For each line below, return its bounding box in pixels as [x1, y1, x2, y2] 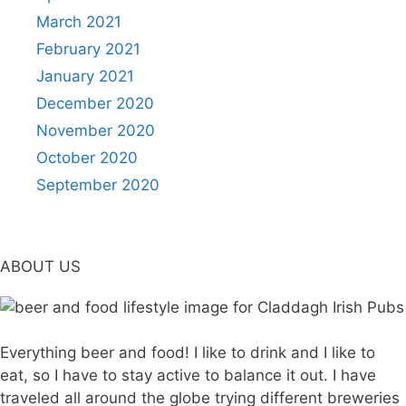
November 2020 [36, 121, 155, 140]
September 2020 [36, 175, 159, 194]
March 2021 [36, 12, 121, 31]
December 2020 [36, 93, 154, 112]
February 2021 [36, 39, 140, 58]
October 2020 [36, 148, 138, 167]
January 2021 [36, 66, 134, 85]
